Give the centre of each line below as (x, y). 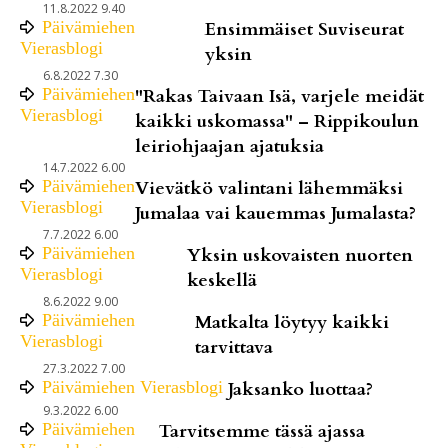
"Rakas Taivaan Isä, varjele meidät (279, 96)
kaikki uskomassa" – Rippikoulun (277, 121)
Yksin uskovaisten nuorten (299, 255)
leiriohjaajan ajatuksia (229, 146)
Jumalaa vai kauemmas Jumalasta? (275, 213)
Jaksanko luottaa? (300, 389)
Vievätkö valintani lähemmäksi (269, 188)
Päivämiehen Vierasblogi (132, 386)
